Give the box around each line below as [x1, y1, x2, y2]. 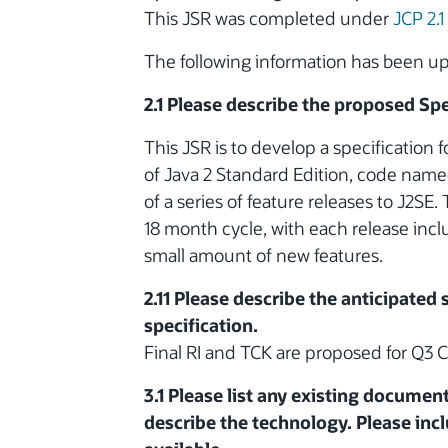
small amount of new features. [144, 243, 383, 268]
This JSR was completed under [144, 6, 393, 31]
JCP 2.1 [393, 6, 444, 31]
